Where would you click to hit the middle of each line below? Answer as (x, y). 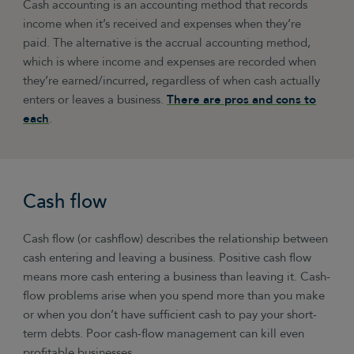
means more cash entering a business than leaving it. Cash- (177, 277)
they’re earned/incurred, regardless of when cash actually (172, 81)
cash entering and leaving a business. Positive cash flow (168, 258)
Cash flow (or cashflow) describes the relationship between (176, 239)
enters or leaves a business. (95, 100)
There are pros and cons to (242, 100)
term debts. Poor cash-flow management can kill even (164, 333)
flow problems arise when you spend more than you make (174, 296)
